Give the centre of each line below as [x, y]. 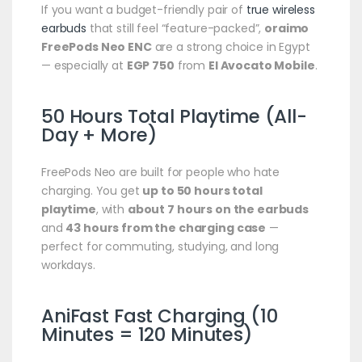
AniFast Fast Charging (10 [159, 316]
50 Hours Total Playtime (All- [174, 116]
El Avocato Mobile [261, 65]
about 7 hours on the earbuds [218, 209]
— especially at [84, 65]
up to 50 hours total [202, 190]
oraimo [287, 28]
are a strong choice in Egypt [231, 46]
